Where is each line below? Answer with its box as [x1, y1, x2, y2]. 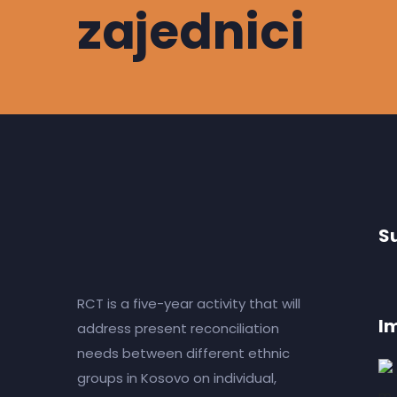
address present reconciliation [77, 319, 279, 338]
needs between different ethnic [77, 344, 290, 362]
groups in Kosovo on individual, [77, 369, 276, 387]
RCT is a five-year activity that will [77, 294, 300, 313]
